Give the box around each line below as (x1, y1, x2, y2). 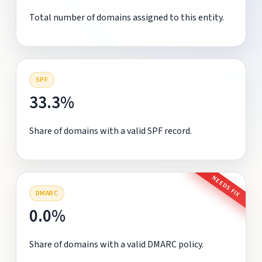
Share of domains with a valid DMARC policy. (29, 237, 204, 251)
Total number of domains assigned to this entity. (29, 11, 224, 24)
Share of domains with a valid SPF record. (29, 124, 192, 137)
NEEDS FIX (210, 173, 242, 199)
